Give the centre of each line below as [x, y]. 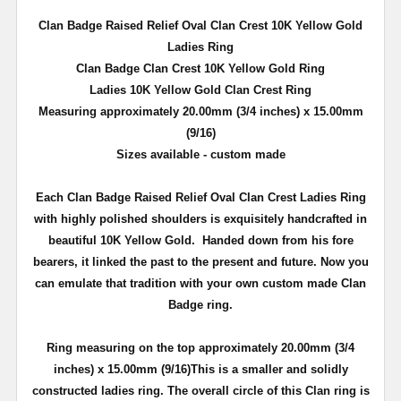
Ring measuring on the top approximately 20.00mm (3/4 [200, 347]
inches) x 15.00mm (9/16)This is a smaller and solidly [200, 369]
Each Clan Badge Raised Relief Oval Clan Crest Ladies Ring [200, 197]
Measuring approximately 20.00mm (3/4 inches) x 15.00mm [200, 111]
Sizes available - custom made [200, 154]
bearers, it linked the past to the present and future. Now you [200, 261]
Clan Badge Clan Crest [140, 68]
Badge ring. [200, 304]
